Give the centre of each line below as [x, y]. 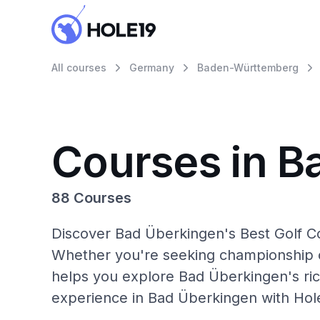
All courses [79, 67]
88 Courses [91, 198]
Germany [152, 67]
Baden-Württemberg [248, 67]
